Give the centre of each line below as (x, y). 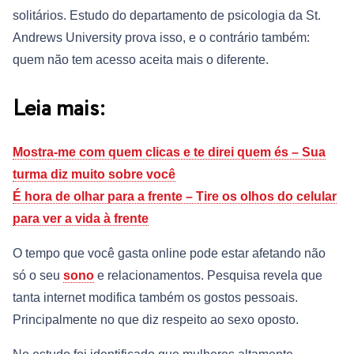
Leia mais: (59, 110)
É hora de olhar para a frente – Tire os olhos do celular (175, 197)
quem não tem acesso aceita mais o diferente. (141, 60)
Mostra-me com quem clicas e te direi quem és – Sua (169, 153)
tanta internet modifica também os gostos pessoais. (155, 298)
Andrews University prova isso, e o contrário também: (161, 38)
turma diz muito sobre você (94, 175)
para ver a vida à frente (81, 219)
